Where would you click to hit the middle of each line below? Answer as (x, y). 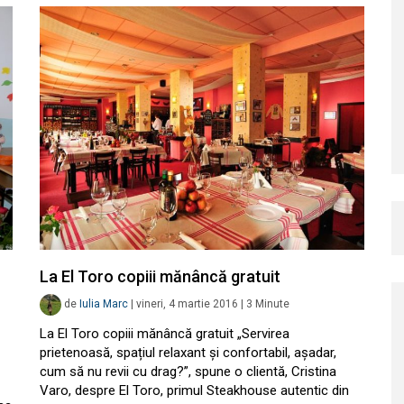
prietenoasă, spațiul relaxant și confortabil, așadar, (188, 353)
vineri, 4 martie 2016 (187, 304)
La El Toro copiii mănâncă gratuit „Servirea (165, 334)
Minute (272, 304)
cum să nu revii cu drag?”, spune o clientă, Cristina (188, 372)
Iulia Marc (104, 304)
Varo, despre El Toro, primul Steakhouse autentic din (194, 390)
